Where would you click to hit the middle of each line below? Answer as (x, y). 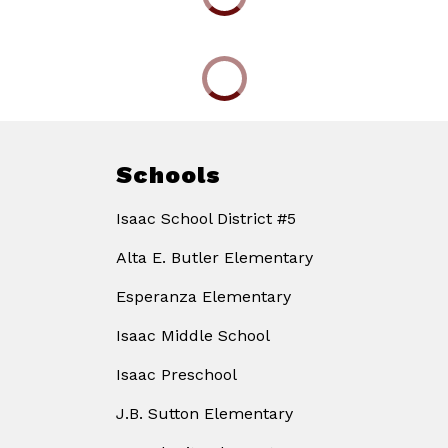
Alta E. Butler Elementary (214, 258)
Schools (168, 175)
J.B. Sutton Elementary (204, 414)
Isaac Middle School (193, 336)
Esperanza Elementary (203, 297)
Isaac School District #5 (206, 219)
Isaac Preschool (176, 375)
